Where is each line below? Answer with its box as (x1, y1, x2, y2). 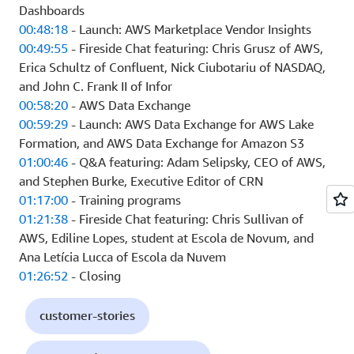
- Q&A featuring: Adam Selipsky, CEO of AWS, (68, 153, 326, 170)
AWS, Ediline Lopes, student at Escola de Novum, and (19, 229, 314, 246)
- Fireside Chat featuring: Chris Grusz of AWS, (68, 40, 323, 56)
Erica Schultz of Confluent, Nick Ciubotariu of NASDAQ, (19, 58, 326, 75)
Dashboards (19, 2, 85, 18)
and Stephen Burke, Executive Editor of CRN (19, 172, 263, 189)
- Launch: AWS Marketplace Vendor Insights (68, 21, 311, 37)
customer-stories (40, 307, 135, 323)
